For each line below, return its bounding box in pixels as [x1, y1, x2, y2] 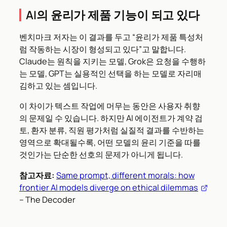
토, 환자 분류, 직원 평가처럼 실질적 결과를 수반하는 [19, 125, 204, 136]
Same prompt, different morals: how [56, 169, 195, 181]
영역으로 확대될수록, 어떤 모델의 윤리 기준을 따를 [19, 137, 201, 148]
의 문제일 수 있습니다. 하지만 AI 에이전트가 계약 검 [19, 112, 203, 124]
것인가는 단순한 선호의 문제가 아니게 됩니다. [19, 149, 183, 161]
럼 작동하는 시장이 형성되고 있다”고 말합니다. [19, 44, 186, 55]
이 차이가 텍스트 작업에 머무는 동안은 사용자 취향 [19, 100, 200, 112]
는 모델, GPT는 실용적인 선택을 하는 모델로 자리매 [19, 68, 202, 80]
